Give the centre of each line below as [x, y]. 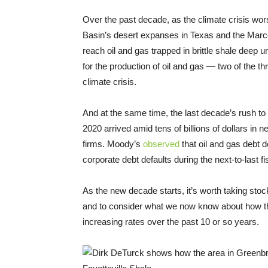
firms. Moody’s [113, 144]
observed [161, 144]
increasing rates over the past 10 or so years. [171, 221]
